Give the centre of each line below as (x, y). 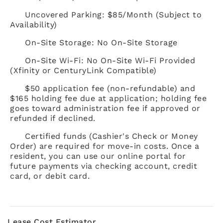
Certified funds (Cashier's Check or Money (111, 136)
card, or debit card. (50, 176)
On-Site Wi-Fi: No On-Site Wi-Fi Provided (110, 60)
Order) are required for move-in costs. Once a (105, 146)
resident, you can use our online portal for (98, 156)
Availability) (34, 24)
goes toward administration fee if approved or (105, 108)
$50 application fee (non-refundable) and (110, 88)
